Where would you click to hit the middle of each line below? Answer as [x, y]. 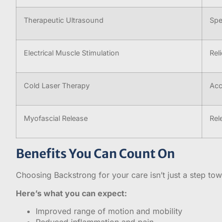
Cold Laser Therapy [57, 86]
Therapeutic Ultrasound [64, 20]
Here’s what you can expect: [71, 193]
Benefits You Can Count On [95, 154]
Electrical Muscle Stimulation [72, 53]
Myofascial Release [56, 118]
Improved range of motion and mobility [109, 211]
